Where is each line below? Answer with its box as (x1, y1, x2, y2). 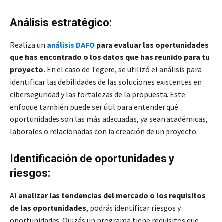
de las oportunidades (10, 203, 86, 213)
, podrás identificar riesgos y (86, 203, 181, 213)
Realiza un (10, 40, 45, 50)
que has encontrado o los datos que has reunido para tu (10, 52, 210, 62)
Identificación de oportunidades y (10, 152, 174, 165)
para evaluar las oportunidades (95, 40, 209, 50)
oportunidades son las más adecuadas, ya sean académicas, (10, 114, 208, 124)
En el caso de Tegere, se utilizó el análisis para (45, 64, 202, 75)
